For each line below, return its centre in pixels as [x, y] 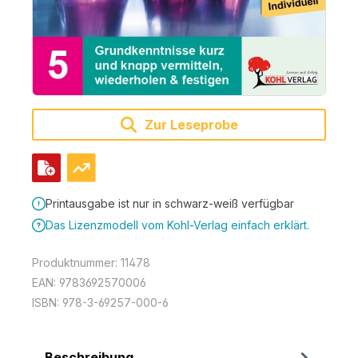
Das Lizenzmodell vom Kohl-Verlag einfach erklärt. [177, 225]
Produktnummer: [76, 262]
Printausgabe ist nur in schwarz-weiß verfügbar [170, 204]
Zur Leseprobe [189, 124]
